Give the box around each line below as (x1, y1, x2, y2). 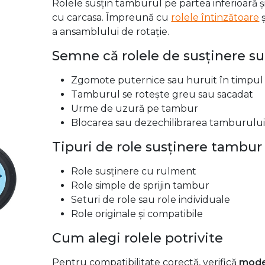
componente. (52, 7, 117, 19)
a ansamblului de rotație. (52, 136, 170, 148)
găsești (133, 31, 171, 43)
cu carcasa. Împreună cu (52, 122, 172, 134)
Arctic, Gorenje (52, 59, 126, 71)
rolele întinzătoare (171, 122, 260, 134)
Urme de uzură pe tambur (71, 213, 199, 225)
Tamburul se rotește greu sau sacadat (71, 199, 254, 211)
